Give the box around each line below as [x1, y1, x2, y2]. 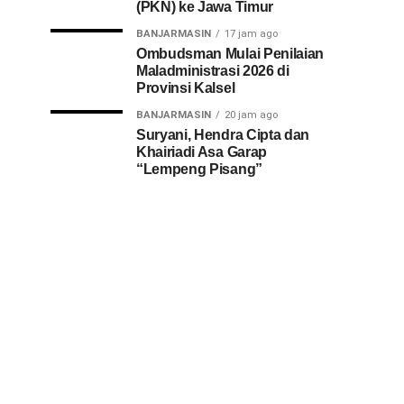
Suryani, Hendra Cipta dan [136, 126, 309, 142]
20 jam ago [225, 108, 278, 121]
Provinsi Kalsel [136, 79, 235, 96]
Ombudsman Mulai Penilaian [136, 45, 324, 61]
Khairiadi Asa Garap [136, 143, 267, 160]
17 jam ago [225, 27, 278, 40]
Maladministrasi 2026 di [136, 62, 289, 78]
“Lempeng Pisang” [136, 161, 262, 177]
